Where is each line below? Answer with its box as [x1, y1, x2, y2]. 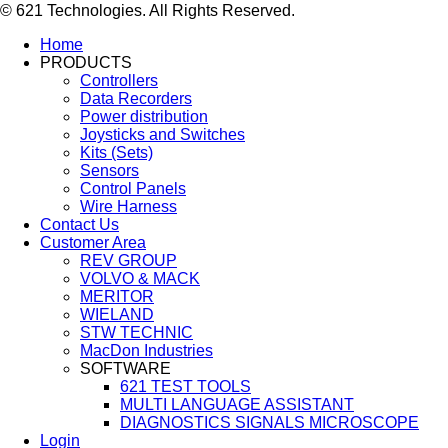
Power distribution [80, 107, 208, 125]
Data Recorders [80, 89, 192, 107]
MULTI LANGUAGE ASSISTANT [120, 395, 354, 413]
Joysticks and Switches [80, 125, 245, 143]
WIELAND [80, 305, 154, 323]
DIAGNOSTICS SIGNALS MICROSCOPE [120, 413, 419, 431]
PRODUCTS [40, 53, 132, 71]
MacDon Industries [80, 341, 213, 359]
